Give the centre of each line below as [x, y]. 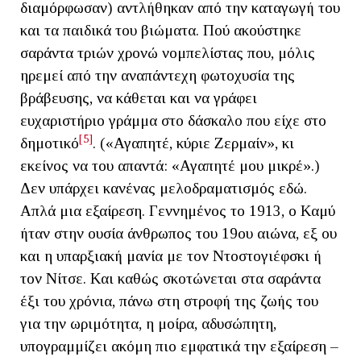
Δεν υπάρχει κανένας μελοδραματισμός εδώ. [164, 189]
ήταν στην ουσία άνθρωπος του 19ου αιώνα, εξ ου [178, 234]
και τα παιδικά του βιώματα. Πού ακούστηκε [161, 31]
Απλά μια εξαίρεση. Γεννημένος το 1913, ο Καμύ [178, 211]
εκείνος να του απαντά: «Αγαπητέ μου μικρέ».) [170, 166]
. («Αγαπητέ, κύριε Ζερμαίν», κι [193, 143]
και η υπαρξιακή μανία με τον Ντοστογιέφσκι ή [171, 256]
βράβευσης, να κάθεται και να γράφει [139, 98]
